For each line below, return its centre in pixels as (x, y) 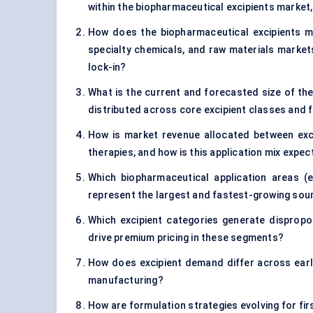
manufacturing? (126, 281)
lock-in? (107, 67)
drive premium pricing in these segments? (186, 238)
